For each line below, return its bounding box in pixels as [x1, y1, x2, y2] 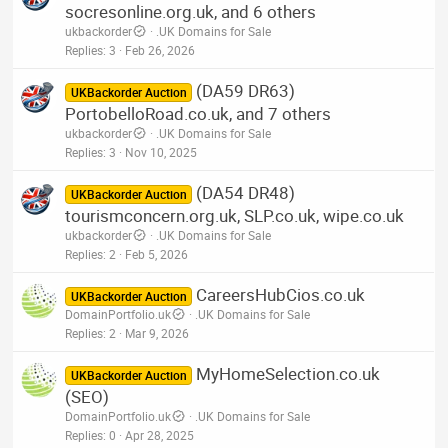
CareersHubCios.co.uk [195, 282, 365, 306]
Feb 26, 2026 [125, 41, 196, 58]
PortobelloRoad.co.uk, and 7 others [65, 101, 332, 125]
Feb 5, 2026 [125, 245, 189, 262]
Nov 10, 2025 [125, 143, 198, 160]
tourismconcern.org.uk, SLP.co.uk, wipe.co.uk [65, 203, 405, 227]
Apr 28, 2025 [125, 426, 195, 443]
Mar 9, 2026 [125, 324, 190, 341]
